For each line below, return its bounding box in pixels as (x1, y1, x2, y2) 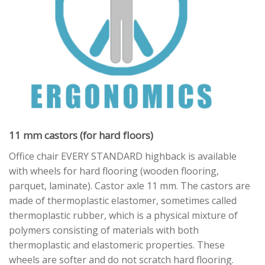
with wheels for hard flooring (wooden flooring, (9, 164, 219, 177)
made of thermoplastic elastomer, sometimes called (9, 193, 237, 207)
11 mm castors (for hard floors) (9, 128, 153, 142)
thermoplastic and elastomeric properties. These (9, 238, 225, 251)
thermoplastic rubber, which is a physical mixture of (9, 208, 238, 222)
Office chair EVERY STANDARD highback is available (9, 149, 237, 163)
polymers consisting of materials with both (9, 223, 199, 237)
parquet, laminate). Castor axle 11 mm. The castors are (9, 179, 250, 192)
